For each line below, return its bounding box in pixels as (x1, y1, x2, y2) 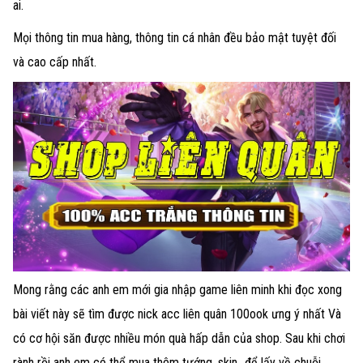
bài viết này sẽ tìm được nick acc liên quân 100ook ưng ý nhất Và (13, 306, 341, 322)
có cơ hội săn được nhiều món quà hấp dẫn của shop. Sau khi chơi (13, 331, 345, 347)
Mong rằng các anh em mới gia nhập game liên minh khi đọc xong (13, 282, 342, 298)
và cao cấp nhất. (13, 53, 96, 70)
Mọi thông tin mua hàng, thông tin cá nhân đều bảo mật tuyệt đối (13, 29, 336, 45)
